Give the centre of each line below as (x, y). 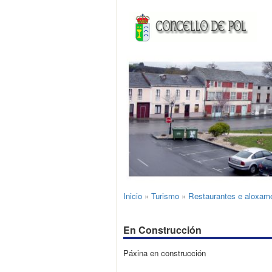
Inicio (133, 196)
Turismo (165, 196)
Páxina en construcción (165, 253)
